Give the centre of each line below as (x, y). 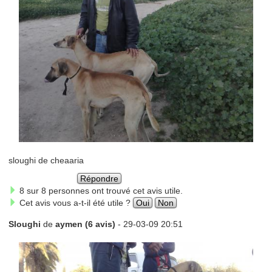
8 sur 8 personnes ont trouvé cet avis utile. (100, 190)
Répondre (100, 178)
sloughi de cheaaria (46, 160)
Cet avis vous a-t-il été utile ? (75, 202)
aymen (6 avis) (85, 224)
